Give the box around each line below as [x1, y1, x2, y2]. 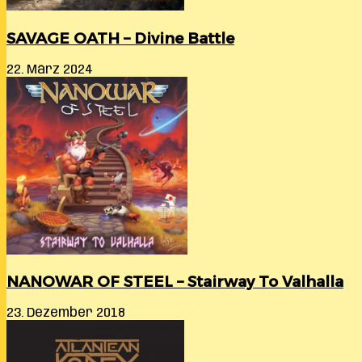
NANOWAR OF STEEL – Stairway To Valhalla [6, 272, 343, 292]
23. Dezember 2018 [6, 305, 125, 320]
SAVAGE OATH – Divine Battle [6, 28, 234, 48]
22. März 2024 [6, 62, 93, 77]
